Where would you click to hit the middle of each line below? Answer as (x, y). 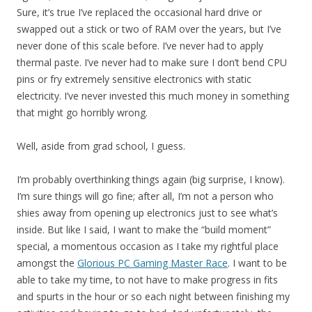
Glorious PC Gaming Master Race (153, 263)
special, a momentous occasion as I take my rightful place (148, 246)
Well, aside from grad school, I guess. (101, 146)
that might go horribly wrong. (82, 112)
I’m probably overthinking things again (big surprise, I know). (151, 179)
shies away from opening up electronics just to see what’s (147, 213)
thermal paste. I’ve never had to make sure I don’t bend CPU (152, 62)
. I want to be (257, 263)
